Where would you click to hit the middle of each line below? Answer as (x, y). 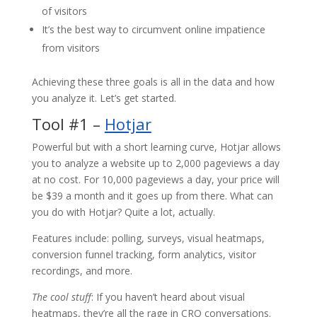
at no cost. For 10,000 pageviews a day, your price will (155, 180)
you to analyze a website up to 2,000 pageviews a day (155, 163)
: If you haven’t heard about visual (168, 297)
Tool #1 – (68, 124)
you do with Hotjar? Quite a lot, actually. (123, 212)
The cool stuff (61, 297)
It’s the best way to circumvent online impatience (153, 30)
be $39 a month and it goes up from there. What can (152, 196)
